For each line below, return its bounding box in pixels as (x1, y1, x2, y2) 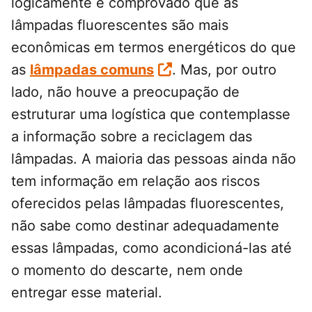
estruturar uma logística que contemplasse (11, 106, 290, 123)
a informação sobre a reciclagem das (11, 128, 252, 146)
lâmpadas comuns (30, 61, 154, 79)
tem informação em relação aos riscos (11, 173, 260, 190)
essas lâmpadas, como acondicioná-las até (11, 240, 292, 257)
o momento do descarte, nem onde (11, 262, 243, 279)
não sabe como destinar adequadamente (11, 217, 279, 235)
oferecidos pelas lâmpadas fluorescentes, (11, 195, 284, 212)
